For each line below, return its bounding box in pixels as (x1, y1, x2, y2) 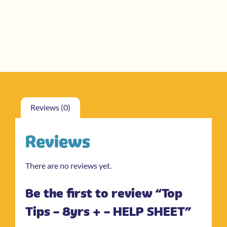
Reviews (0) (30, 102, 71, 112)
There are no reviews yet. (25, 161, 111, 171)
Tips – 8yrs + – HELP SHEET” (25, 204, 191, 219)
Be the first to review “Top (25, 185, 182, 201)
